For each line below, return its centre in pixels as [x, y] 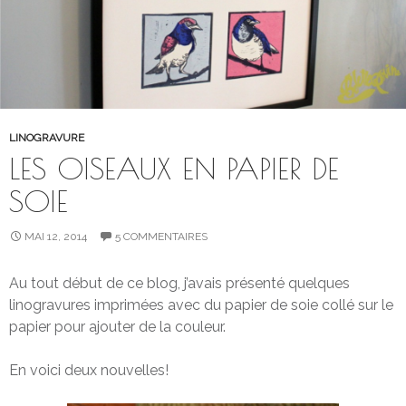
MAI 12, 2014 [56, 236]
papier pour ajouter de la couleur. [117, 326]
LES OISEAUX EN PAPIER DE [174, 168]
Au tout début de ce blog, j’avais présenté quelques [179, 283]
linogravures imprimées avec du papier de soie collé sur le [201, 304]
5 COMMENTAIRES [161, 236]
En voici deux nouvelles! [89, 370]
